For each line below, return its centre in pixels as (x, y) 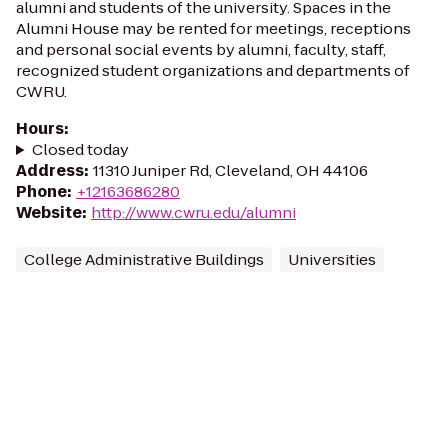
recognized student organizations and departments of (213, 70)
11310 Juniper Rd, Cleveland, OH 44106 (230, 170)
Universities (332, 259)
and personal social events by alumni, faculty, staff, (201, 49)
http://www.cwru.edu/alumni (193, 212)
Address (50, 170)
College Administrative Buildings (144, 259)
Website (49, 212)
